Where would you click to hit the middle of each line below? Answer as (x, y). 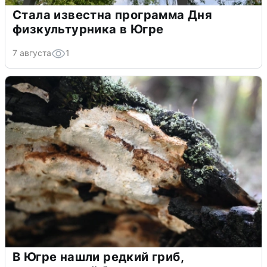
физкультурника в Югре (88, 30)
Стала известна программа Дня (113, 15)
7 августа (32, 53)
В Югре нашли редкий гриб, (98, 257)
